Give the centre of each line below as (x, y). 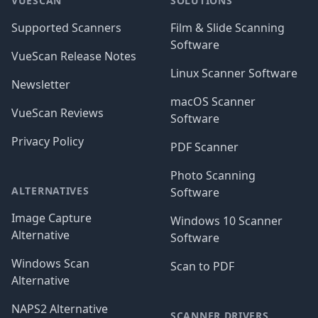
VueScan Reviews (57, 113)
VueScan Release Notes (74, 56)
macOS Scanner (213, 102)
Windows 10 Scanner (226, 221)
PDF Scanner (204, 147)
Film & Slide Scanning (227, 28)
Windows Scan (50, 264)
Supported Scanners (66, 28)
